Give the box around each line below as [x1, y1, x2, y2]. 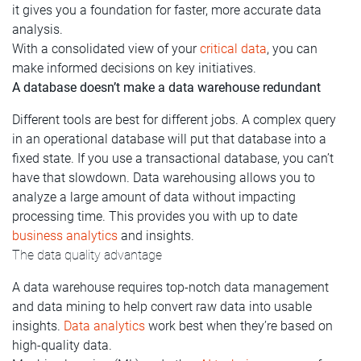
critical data [200, 40, 267, 56]
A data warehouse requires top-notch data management [12, 279, 329, 295]
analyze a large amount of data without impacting [12, 189, 296, 205]
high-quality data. [12, 337, 112, 353]
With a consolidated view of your [12, 40, 200, 56]
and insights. [118, 227, 194, 243]
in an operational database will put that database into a [12, 131, 326, 147]
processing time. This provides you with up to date [12, 208, 297, 224]
